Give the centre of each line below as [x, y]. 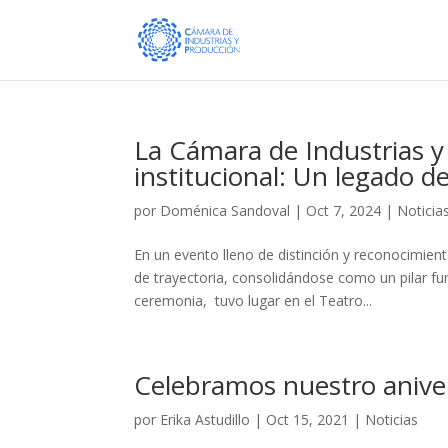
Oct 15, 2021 [308, 419]
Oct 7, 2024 [344, 210]
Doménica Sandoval [225, 210]
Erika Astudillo [205, 419]
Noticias [392, 419]
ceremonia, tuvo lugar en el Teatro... [253, 300]
